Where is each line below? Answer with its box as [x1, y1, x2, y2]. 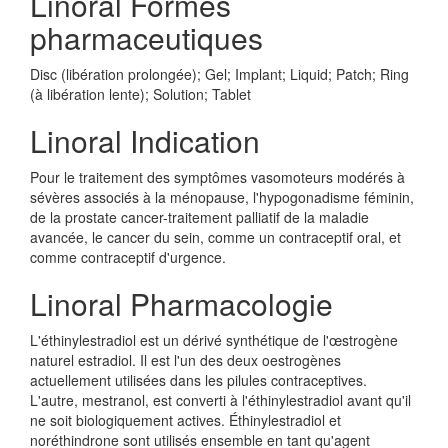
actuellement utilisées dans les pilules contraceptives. [30, 370, 367, 390]
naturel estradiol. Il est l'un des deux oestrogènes [30, 350, 341, 370]
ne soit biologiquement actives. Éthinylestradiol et [30, 410, 341, 430]
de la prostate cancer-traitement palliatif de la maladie [30, 207, 369, 227]
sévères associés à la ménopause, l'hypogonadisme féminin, [30, 187, 414, 207]
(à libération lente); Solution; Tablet [30, 84, 251, 104]
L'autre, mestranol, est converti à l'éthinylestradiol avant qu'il [30, 390, 411, 410]
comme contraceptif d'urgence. [30, 247, 226, 267]
